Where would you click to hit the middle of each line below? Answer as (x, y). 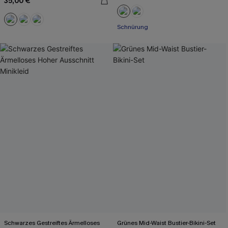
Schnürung (133, 27)
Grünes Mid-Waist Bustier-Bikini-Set (167, 223)
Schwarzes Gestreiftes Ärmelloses (52, 223)
